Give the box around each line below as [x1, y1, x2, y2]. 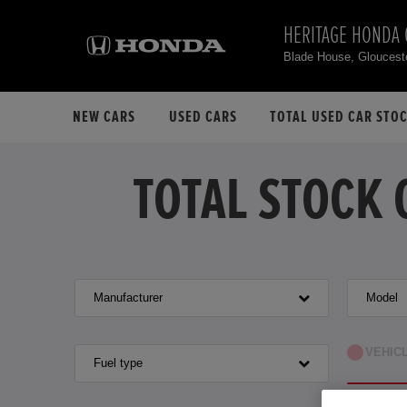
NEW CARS [73, 109, 136, 125]
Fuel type [94, 356, 143, 370]
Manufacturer [94, 291, 163, 304]
